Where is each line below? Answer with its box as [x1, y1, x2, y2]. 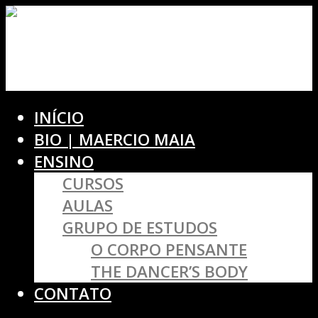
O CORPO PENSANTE [91, 238, 247, 261]
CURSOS [62, 172, 124, 195]
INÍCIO [34, 106, 84, 129]
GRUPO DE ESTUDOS [62, 216, 217, 239]
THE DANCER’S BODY [91, 261, 248, 283]
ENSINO [34, 150, 94, 173]
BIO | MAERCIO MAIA [34, 128, 195, 151]
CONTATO [34, 283, 111, 305]
